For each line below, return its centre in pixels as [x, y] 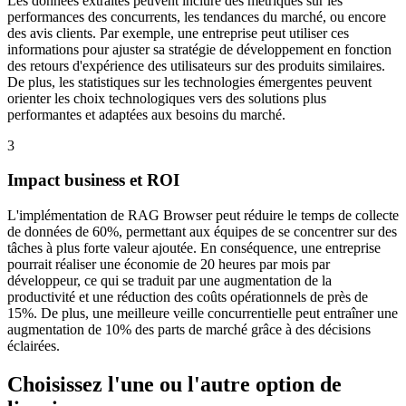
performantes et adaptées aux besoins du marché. [146, 114]
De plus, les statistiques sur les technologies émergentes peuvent [189, 82]
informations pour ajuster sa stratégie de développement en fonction [199, 49]
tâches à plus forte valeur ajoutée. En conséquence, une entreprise [194, 247]
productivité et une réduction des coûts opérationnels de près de [188, 296]
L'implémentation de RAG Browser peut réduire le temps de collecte [203, 215]
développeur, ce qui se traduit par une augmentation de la [169, 280]
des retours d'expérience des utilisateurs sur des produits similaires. [196, 65]
